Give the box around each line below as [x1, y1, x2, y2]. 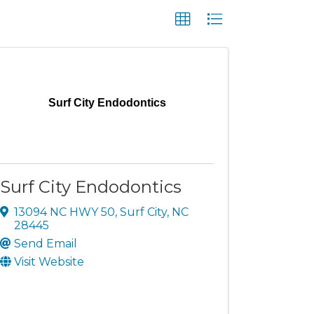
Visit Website [14, 254, 85, 268]
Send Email [14, 236, 78, 250]
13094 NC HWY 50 [14, 205, 116, 219]
